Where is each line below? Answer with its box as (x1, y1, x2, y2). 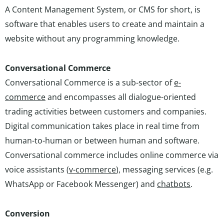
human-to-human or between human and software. (5, 135, 199, 146)
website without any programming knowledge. (5, 33, 179, 44)
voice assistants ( (5, 164, 69, 175)
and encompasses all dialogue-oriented (45, 91, 196, 102)
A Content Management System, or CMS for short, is (5, 4, 200, 15)
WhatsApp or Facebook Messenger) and (5, 178, 157, 189)
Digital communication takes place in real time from (5, 120, 199, 131)
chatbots (157, 178, 190, 189)
